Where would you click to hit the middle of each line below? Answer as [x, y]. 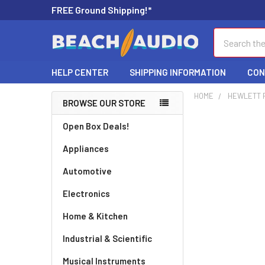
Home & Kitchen [95, 216]
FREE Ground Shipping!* [102, 10]
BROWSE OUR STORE [104, 103]
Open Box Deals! [96, 126]
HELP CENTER [80, 72]
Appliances [86, 148]
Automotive [87, 171]
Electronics [86, 193]
